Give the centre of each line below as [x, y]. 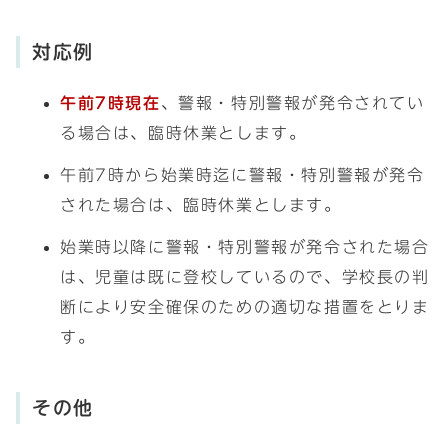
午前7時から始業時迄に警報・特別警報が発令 [242, 175]
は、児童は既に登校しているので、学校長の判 [245, 277]
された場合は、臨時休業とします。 [201, 205]
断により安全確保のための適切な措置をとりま [245, 307]
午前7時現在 [110, 103]
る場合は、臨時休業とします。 [183, 133]
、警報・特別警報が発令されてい [292, 103]
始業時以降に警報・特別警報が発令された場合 [245, 247]
